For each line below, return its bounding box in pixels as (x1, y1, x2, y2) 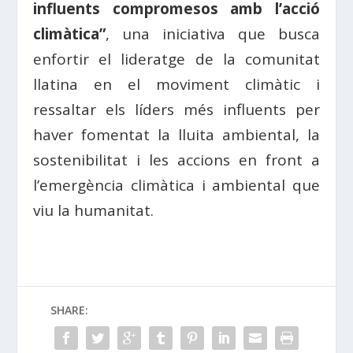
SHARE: (50, 303, 88, 318)
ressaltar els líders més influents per (33, 99, 320, 121)
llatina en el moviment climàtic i (33, 74, 320, 95)
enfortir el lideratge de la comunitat (33, 49, 320, 70)
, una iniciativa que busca (106, 24, 320, 45)
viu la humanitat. (33, 200, 154, 221)
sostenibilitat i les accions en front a (33, 150, 320, 171)
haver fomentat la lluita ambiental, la (33, 124, 320, 146)
